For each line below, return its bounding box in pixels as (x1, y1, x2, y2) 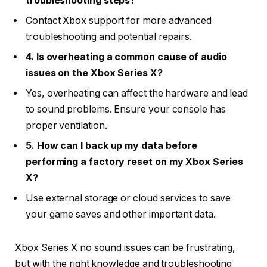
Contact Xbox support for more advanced (26, 15, 212, 27)
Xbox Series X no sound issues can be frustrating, (15, 241, 236, 253)
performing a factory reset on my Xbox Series (26, 156, 243, 168)
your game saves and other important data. (26, 209, 216, 221)
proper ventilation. (26, 120, 107, 132)
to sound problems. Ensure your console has (26, 104, 226, 116)
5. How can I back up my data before (26, 140, 198, 152)
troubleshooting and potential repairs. (26, 31, 192, 43)
